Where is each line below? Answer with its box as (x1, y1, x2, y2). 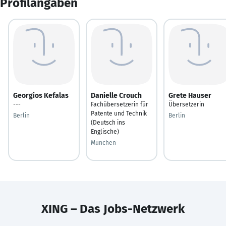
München (91, 139, 116, 146)
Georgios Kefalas (13, 91, 69, 100)
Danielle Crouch (91, 91, 142, 100)
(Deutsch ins (91, 119, 125, 126)
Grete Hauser (168, 91, 211, 100)
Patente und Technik (91, 109, 147, 117)
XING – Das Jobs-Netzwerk (41, 201, 185, 216)
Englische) (91, 128, 119, 135)
